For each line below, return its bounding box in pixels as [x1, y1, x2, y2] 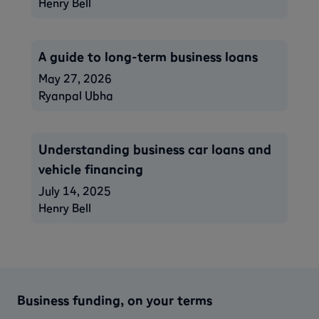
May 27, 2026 [38, 70, 112, 85]
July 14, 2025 [38, 183, 111, 198]
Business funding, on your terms [17, 291, 212, 308]
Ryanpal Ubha [38, 88, 113, 103]
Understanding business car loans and [38, 140, 271, 157]
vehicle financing [38, 160, 143, 177]
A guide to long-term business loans [38, 48, 258, 65]
